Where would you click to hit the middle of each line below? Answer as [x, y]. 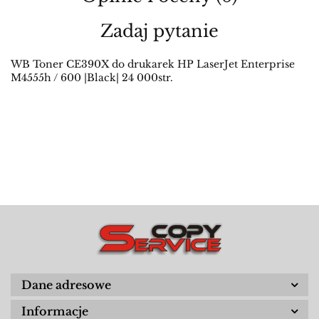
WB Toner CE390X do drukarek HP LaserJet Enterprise [153, 64]
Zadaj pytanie [159, 31]
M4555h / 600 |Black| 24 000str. [92, 78]
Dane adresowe [66, 285]
